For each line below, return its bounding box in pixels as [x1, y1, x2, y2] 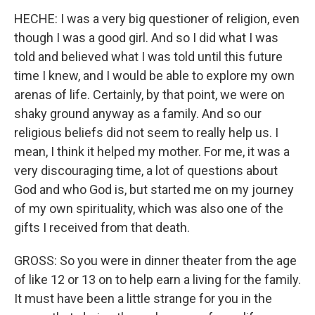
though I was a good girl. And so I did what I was [14, 30, 278, 45]
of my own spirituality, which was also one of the [14, 201, 283, 216]
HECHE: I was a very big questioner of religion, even [14, 11, 300, 26]
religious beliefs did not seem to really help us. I [14, 125, 278, 140]
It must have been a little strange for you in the [14, 291, 272, 306]
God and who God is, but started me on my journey [14, 182, 294, 197]
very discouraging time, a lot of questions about [14, 163, 278, 178]
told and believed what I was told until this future [14, 49, 283, 64]
